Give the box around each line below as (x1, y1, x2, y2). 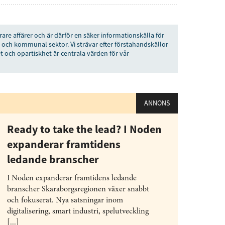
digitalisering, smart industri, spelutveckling (7, 207, 149, 215)
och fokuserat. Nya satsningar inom (7, 196, 123, 204)
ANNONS (144, 98, 170, 107)
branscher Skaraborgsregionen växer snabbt (7, 185, 149, 193)
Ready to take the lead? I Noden (7, 122, 162, 136)
